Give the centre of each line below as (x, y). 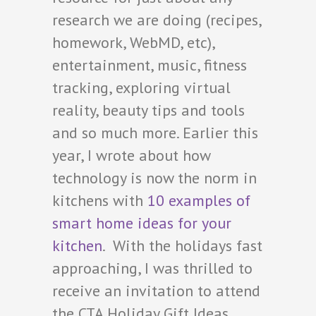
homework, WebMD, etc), (133, 42)
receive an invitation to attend (156, 290)
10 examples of (199, 200)
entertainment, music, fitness (150, 65)
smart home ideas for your (142, 223)
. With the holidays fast (182, 245)
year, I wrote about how (131, 155)
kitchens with (100, 200)
